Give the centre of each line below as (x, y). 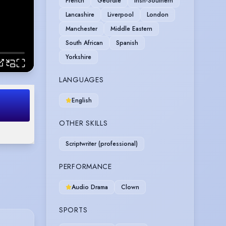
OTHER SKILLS (83, 123)
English (82, 100)
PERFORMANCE (86, 166)
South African (84, 43)
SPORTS (73, 210)
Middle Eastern (131, 29)
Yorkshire (78, 57)
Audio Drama (90, 187)
